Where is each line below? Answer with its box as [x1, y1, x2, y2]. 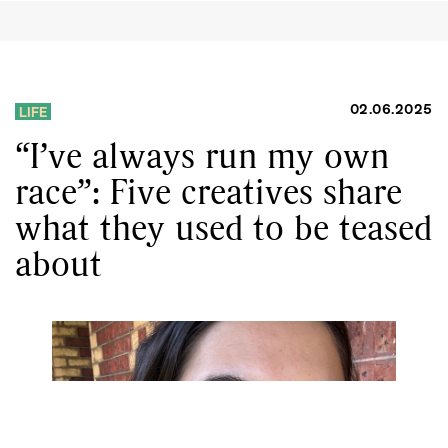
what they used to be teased [15, 202, 432, 251]
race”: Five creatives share [15, 166, 402, 215]
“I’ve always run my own [15, 130, 389, 179]
